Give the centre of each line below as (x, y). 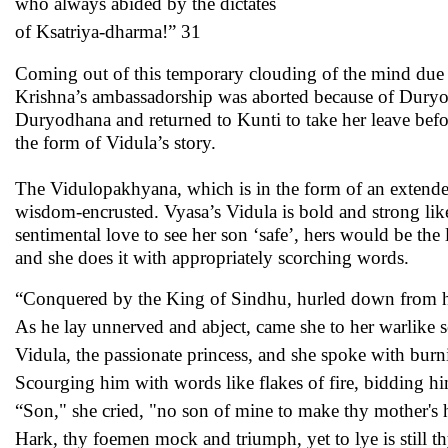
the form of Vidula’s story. (115, 142)
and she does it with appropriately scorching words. (212, 257)
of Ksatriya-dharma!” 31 (108, 31)
